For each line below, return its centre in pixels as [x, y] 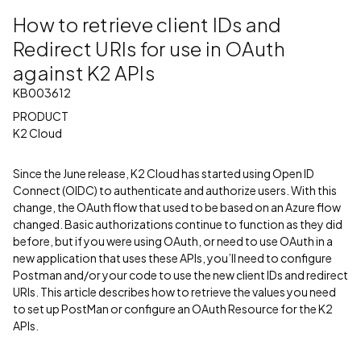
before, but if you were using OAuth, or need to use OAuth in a [173, 241]
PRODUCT [41, 116]
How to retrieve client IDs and [147, 24]
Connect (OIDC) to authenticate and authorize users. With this [175, 190]
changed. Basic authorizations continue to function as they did [178, 224]
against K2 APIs [84, 73]
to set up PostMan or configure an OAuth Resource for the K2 [173, 309]
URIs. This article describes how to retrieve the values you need [174, 292]
